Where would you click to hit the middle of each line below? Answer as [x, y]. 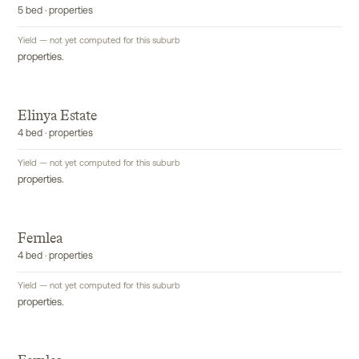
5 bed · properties [55, 11]
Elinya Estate [57, 115]
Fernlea [40, 238]
